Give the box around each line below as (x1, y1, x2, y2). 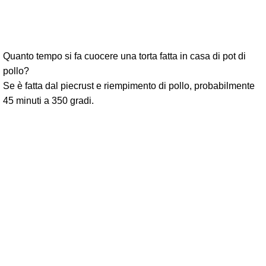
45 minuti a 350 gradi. (3, 96, 94, 106)
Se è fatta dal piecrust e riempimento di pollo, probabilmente (3, 81, 255, 91)
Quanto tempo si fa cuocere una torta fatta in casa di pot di (3, 51, 246, 61)
